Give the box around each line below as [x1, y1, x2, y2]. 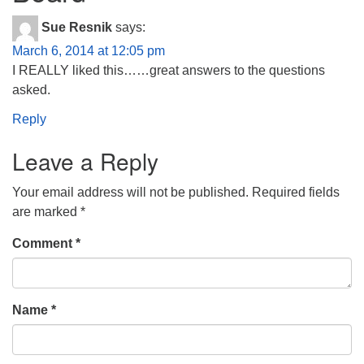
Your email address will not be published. [12, 185, 249, 199]
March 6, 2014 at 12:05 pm [12, 44, 165, 58]
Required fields [252, 185, 340, 199]
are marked [12, 205, 80, 219]
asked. [12, 83, 50, 97]
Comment [12, 236, 76, 250]
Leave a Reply [12, 145, 158, 177]
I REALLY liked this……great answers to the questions [12, 63, 325, 77]
